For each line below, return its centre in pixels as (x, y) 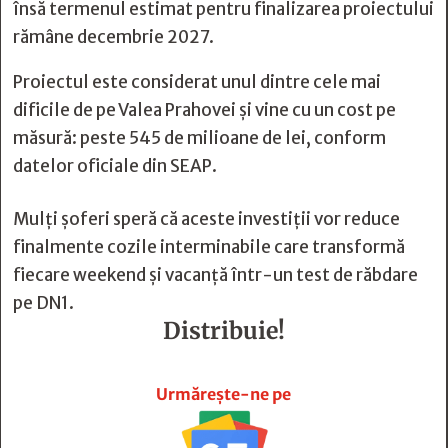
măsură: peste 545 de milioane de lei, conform (199, 138)
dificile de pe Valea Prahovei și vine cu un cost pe (204, 110)
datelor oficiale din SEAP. (115, 166)
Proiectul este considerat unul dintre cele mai (197, 82)
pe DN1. (43, 303)
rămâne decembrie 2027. (113, 37)
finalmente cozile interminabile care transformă (209, 247)
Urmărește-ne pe (223, 394)
